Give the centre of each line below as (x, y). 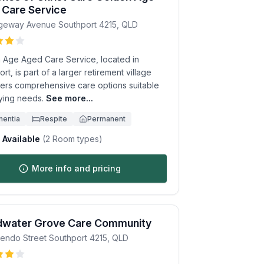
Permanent (106, 119)
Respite (54, 119)
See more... (70, 98)
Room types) (76, 139)
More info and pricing (76, 168)
